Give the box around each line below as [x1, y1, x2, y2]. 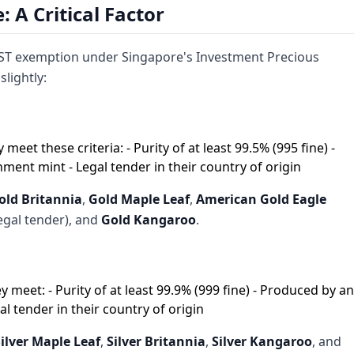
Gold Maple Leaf [88, 190, 190, 208]
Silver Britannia [107, 333, 205, 350]
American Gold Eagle [196, 190, 326, 208]
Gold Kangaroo [101, 211, 196, 228]
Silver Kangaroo [212, 333, 312, 350]
